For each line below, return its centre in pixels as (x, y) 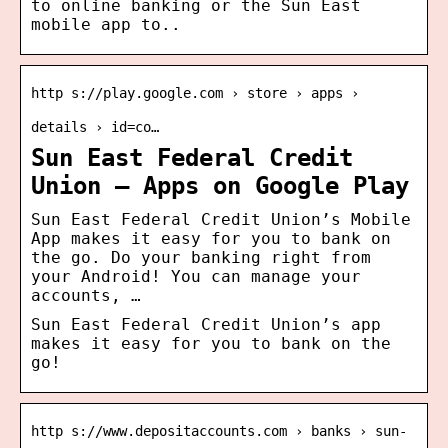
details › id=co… (95, 126)
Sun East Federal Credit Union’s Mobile (221, 219)
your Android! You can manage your (196, 276)
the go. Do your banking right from (201, 257)
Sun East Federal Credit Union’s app (206, 324)
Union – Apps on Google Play (220, 185)
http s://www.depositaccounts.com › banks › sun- (219, 430)
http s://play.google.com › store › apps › (195, 92)
